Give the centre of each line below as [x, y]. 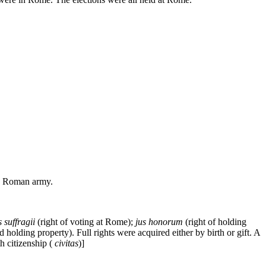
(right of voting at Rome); [85, 221]
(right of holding [216, 221]
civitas [66, 243]
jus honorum [159, 221]
